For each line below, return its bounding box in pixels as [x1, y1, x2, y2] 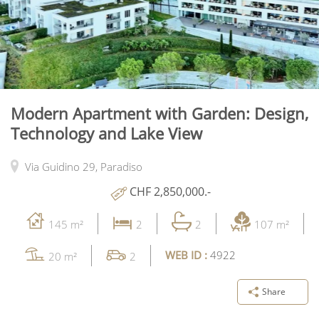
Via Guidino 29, [25, 159, 100, 174]
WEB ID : [165, 248, 210, 263]
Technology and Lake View [11, 122, 202, 144]
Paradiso [100, 159, 142, 174]
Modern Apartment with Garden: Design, [11, 102, 308, 124]
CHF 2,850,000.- [130, 183, 211, 199]
